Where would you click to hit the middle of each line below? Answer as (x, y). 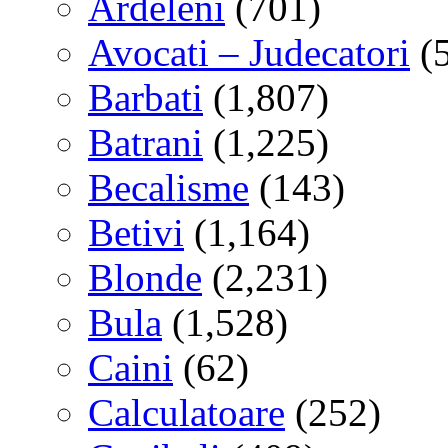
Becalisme (168, 187)
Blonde (145, 277)
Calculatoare (186, 412)
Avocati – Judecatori (249, 52)
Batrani (145, 142)
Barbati (145, 97)
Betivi (136, 232)
